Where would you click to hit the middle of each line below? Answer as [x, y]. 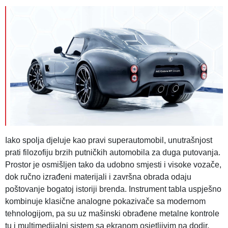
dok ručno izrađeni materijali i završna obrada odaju [98, 177]
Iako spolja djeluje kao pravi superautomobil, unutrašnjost [109, 140]
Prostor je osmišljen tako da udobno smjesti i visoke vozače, [113, 165]
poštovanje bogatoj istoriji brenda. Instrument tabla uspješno [113, 189]
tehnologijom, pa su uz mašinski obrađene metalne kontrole [112, 214]
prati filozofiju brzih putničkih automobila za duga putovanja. [113, 153]
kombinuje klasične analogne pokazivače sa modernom [105, 202]
